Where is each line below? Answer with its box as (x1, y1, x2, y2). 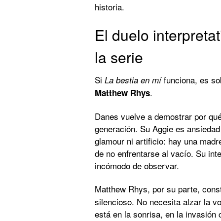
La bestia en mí (105, 74, 161, 86)
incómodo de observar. (95, 159, 179, 172)
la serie (95, 46, 143, 68)
